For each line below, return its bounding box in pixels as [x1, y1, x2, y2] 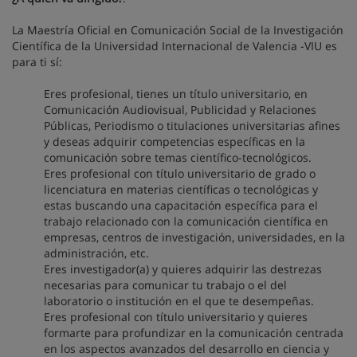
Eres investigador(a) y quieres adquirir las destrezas [44, 261, 322, 277]
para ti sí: [12, 54, 62, 69]
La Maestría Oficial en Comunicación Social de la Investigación [12, 22, 343, 37]
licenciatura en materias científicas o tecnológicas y [44, 182, 318, 197]
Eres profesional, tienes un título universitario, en [44, 86, 308, 101]
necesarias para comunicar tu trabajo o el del [44, 277, 287, 292]
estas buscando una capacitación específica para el [44, 198, 318, 213]
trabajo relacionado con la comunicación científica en [44, 214, 328, 229]
